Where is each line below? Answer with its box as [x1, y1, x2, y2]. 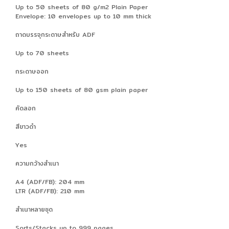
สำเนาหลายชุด [15, 204, 53, 214]
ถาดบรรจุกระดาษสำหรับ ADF [15, 29, 95, 39]
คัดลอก [15, 103, 36, 113]
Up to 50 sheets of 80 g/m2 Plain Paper [15, 2, 148, 12]
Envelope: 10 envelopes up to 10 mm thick [15, 11, 151, 21]
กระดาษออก [15, 66, 49, 76]
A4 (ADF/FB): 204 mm [15, 176, 84, 187]
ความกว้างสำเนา [15, 158, 59, 168]
